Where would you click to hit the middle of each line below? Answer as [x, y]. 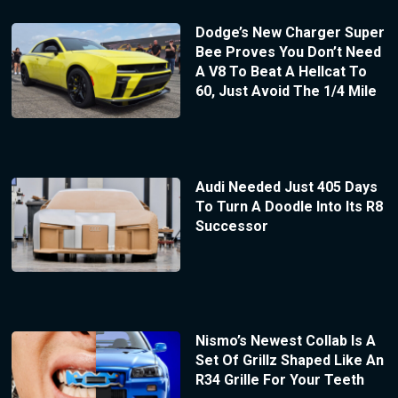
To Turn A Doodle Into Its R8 [289, 206]
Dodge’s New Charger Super [290, 32]
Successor [231, 226]
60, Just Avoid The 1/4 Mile [286, 91]
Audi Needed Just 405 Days [286, 187]
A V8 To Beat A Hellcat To [281, 71]
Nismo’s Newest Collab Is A [285, 341]
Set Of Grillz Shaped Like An [289, 361]
